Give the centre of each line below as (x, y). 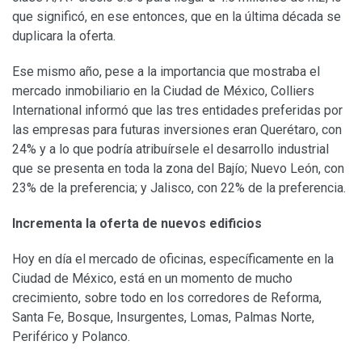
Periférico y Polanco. (71, 336)
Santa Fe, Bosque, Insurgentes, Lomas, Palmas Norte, (163, 317)
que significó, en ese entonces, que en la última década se (177, 16)
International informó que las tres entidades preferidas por (177, 110)
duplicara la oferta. (64, 36)
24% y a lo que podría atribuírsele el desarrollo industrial (170, 149)
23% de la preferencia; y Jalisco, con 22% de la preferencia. (179, 187)
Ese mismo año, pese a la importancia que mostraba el (166, 71)
